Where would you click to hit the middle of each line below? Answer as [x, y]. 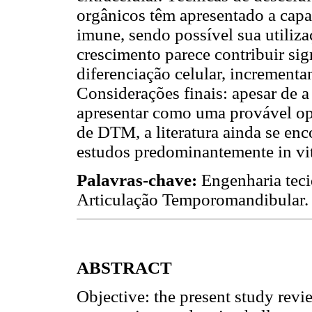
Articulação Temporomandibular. [193, 200]
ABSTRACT [124, 267]
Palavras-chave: [139, 180]
